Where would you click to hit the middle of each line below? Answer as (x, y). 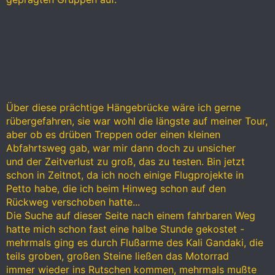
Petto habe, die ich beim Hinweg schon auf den (116, 189)
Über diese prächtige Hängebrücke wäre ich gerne (123, 108)
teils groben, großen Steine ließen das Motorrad (118, 256)
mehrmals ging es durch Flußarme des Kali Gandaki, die (135, 243)
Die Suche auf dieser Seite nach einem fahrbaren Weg (131, 216)
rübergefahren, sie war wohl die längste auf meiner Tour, (137, 121)
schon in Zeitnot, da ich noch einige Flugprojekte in (125, 175)
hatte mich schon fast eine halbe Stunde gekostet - (125, 229)
